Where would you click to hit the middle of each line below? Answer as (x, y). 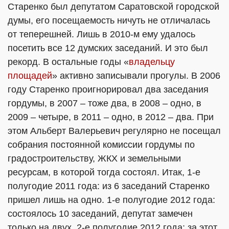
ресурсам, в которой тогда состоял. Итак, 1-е (104, 172)
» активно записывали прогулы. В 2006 (136, 76)
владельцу (152, 62)
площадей (30, 76)
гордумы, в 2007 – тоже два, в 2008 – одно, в (105, 103)
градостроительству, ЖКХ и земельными (94, 158)
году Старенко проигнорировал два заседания (108, 89)
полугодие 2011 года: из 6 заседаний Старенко (109, 186)
